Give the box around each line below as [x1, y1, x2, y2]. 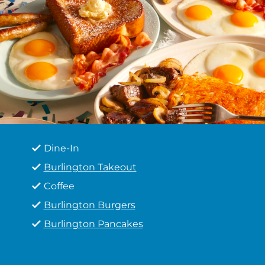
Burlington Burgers [43, 199, 135, 211]
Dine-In [43, 143, 79, 154]
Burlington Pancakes [43, 218, 143, 230]
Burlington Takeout [43, 161, 137, 173]
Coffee [43, 180, 75, 192]
